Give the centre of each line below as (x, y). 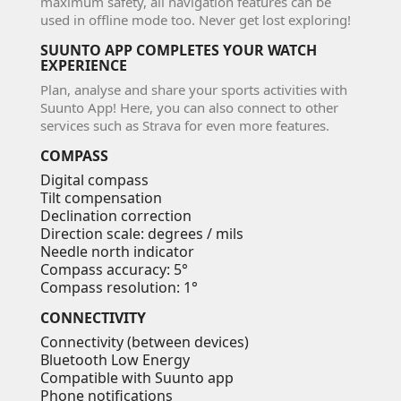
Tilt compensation (101, 197)
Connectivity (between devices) (145, 341)
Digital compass (94, 179)
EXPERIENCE (84, 65)
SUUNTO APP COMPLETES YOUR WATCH (179, 50)
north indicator (143, 251)
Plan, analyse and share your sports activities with (194, 89)
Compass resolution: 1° (119, 287)
